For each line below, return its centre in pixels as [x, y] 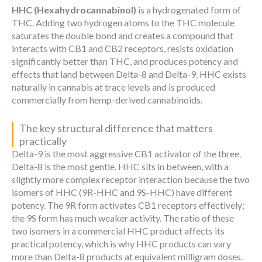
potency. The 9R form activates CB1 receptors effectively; [128, 205]
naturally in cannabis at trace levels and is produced [113, 87]
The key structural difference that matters [116, 128]
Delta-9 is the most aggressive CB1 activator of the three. [126, 153]
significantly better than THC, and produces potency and [125, 61]
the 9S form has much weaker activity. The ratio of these [123, 218]
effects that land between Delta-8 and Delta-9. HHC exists [129, 74]
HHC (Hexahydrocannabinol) [74, 10]
